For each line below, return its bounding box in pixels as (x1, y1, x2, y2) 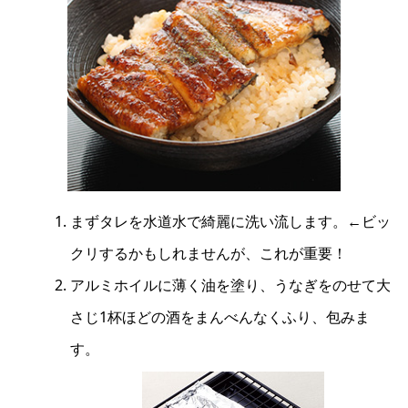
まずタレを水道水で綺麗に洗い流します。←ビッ (70, 211, 392, 231)
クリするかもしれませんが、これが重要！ (70, 243, 348, 263)
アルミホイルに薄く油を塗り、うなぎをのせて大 (70, 275, 392, 295)
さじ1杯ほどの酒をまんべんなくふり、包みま (70, 307, 371, 327)
